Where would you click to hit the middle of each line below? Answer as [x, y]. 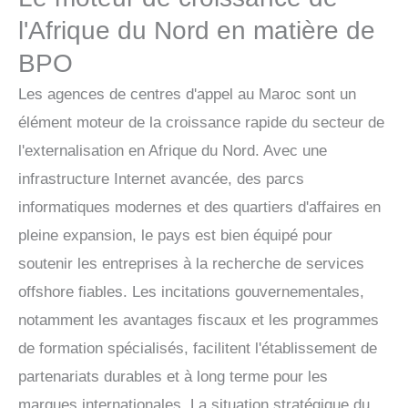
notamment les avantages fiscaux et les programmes [199, 320]
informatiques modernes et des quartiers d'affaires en [199, 207]
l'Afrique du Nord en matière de [197, 30]
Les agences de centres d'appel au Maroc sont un [187, 94]
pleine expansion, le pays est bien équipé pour [175, 235]
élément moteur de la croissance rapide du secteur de [201, 122]
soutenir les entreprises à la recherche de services [191, 263]
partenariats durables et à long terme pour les [173, 376]
